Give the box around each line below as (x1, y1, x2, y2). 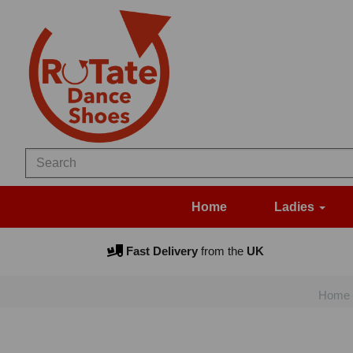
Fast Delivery (122, 244, 198, 258)
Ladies (274, 200, 318, 214)
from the (197, 244, 243, 258)
